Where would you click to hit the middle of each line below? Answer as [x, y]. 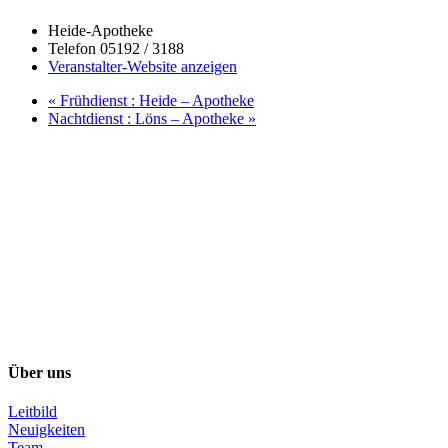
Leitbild [32, 412]
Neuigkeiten [46, 430]
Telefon [74, 48]
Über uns [39, 373]
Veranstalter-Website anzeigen [142, 66]
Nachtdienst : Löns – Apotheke [148, 118]
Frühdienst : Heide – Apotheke [155, 100]
